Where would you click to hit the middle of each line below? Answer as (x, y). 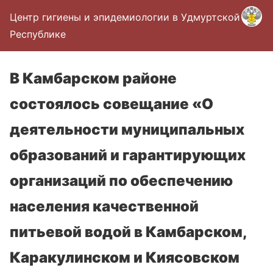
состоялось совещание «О (112, 104)
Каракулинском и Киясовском (125, 257)
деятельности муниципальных (127, 129)
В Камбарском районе (93, 78)
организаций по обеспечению (121, 181)
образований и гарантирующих (128, 155)
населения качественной (104, 206)
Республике (38, 34)
